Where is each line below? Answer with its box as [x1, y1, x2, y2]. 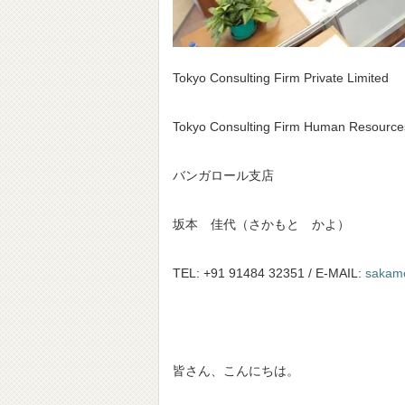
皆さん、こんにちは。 [173, 363, 299, 379]
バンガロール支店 [173, 168, 274, 184]
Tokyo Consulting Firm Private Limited [173, 71, 389, 86]
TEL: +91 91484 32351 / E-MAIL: [173, 266, 365, 281]
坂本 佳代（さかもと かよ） [173, 217, 350, 232]
